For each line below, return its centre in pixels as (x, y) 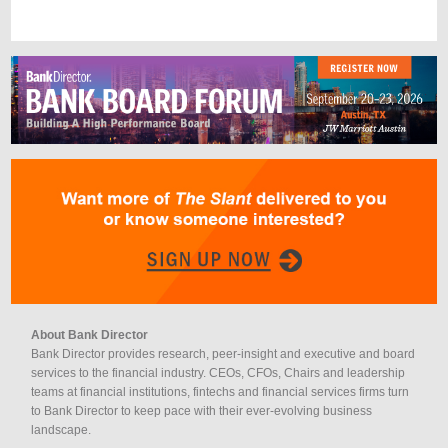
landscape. (61, 430)
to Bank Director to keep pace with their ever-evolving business (201, 411)
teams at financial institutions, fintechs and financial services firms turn (220, 392)
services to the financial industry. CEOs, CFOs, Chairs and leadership (218, 373)
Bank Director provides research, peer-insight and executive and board (223, 354)
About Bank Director (89, 335)
